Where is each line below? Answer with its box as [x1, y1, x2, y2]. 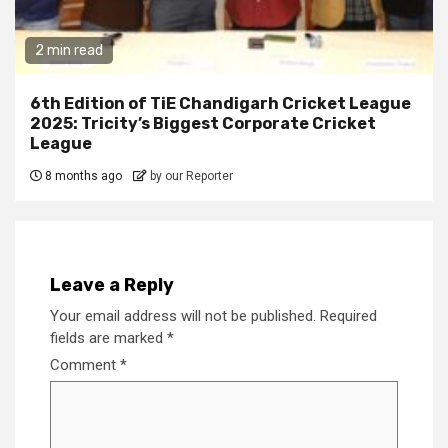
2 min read [35, 42, 103, 60]
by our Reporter [150, 169, 233, 184]
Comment [50, 356, 120, 375]
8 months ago [42, 169, 125, 184]
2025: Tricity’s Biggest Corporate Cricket [30, 114, 376, 134]
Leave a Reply [50, 274, 174, 297]
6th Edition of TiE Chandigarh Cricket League [30, 94, 411, 114]
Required [320, 307, 377, 326]
